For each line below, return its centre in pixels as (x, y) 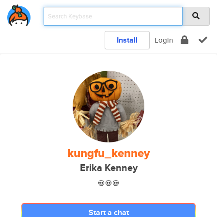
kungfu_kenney (108, 153)
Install (127, 40)
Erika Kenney (108, 168)
